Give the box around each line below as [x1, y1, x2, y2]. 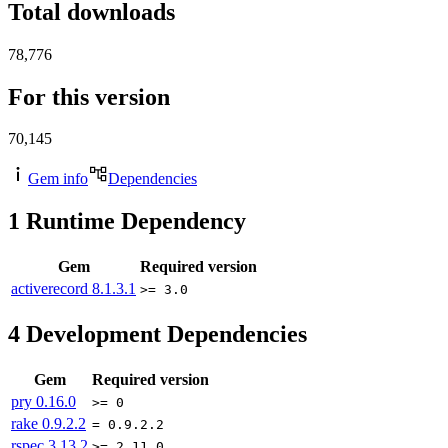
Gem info [28, 170, 88, 188]
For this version [8, 83, 170, 110]
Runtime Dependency [20, 208, 246, 235]
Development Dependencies [20, 321, 307, 348]
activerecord [11, 280, 92, 298]
